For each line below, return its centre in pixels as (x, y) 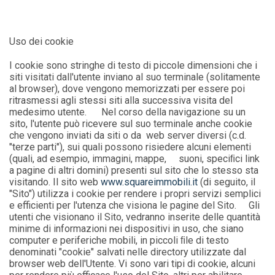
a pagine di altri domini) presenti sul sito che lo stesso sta (134, 170)
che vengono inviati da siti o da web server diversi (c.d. (128, 135)
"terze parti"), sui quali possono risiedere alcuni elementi (130, 147)
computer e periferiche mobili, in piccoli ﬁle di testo (119, 240)
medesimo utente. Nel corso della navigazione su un (128, 112)
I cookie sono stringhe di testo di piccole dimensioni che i (134, 65)
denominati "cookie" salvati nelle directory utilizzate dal (128, 252)
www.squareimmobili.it (151, 182)
